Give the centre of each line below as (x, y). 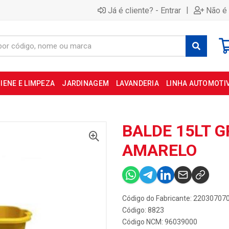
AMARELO (159, 150)
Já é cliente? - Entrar (144, 10)
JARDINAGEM (86, 83)
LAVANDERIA (138, 83)
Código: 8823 (143, 210)
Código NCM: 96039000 (160, 222)
